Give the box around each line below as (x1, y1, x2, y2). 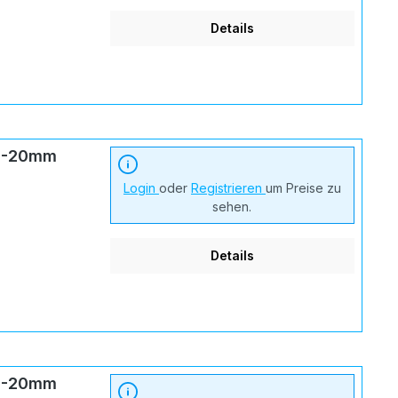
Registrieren (190, 179, 266, 195)
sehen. (212, 198, 252, 214)
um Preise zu (265, 179, 341, 195)
